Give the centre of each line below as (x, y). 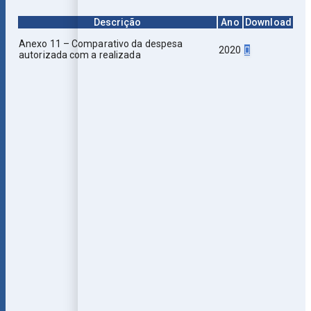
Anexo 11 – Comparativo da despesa (101, 44)
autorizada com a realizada (80, 55)
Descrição (117, 23)
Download (268, 23)
